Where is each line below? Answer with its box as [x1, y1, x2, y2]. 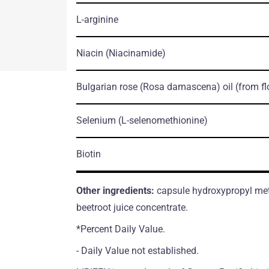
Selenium [76, 114, 118, 126]
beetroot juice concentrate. [76, 201, 188, 213]
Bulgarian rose [76, 80, 140, 92]
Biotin [76, 148, 101, 160]
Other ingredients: [76, 184, 157, 196]
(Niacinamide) [105, 47, 166, 59]
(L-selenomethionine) [118, 114, 208, 126]
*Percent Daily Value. [76, 223, 165, 235]
